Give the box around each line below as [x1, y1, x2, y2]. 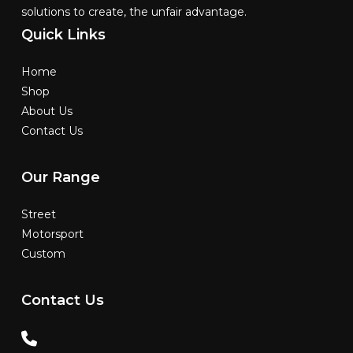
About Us [20, 104, 72, 119]
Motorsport [20, 227, 84, 242]
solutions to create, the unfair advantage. [20, 5, 247, 20]
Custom [20, 247, 65, 262]
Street [20, 207, 56, 222]
